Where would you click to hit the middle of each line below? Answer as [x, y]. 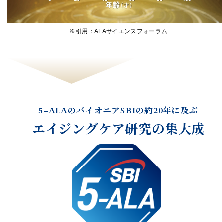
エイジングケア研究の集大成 [118, 129]
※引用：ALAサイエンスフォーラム [118, 31]
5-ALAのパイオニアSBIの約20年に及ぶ [118, 111]
